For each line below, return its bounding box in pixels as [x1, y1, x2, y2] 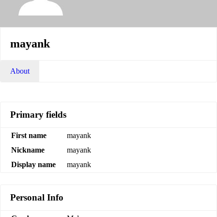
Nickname [11, 145, 45, 154]
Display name [11, 160, 56, 169]
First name [11, 131, 46, 139]
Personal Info [10, 192, 63, 202]
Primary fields [10, 109, 66, 120]
